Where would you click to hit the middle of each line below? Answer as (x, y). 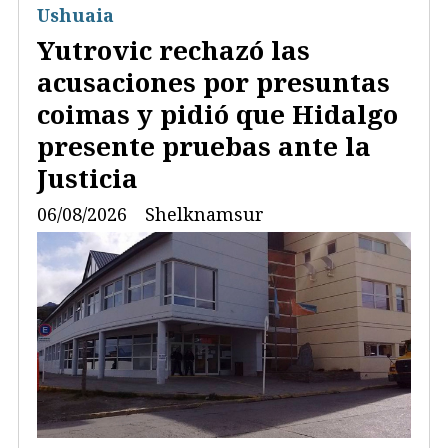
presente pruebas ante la (204, 145)
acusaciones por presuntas (213, 81)
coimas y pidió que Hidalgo (217, 113)
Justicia (87, 177)
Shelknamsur (204, 213)
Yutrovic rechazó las (173, 49)
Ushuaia (75, 15)
